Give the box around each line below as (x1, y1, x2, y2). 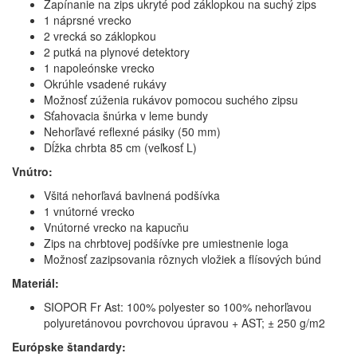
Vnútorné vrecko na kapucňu (44, 219, 189, 235)
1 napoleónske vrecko (44, 60, 155, 76)
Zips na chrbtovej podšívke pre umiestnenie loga (44, 235, 288, 251)
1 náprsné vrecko (44, 12, 131, 28)
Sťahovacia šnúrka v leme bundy (44, 108, 208, 124)
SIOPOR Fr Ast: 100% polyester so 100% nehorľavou (44, 299, 312, 315)
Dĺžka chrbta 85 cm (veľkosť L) (44, 139, 197, 155)
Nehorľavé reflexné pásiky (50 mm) (44, 124, 221, 139)
